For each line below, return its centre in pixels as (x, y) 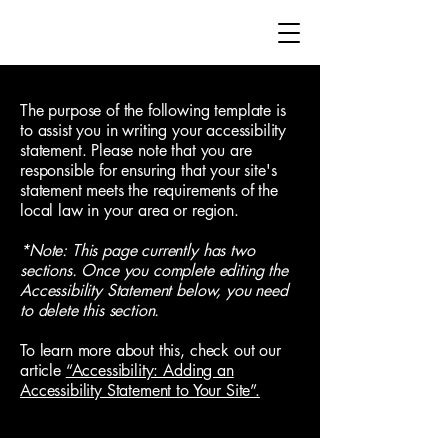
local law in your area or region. (129, 210)
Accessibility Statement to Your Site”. (140, 390)
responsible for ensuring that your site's (148, 170)
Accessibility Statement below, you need (154, 290)
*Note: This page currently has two (137, 250)
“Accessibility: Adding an (149, 370)
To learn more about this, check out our (150, 350)
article (43, 370)
